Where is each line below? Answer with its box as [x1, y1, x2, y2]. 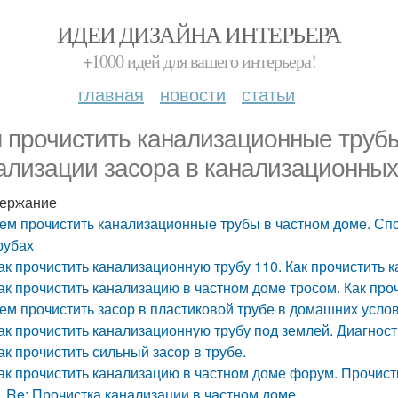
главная [78, 81, 144, 107]
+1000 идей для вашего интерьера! [82, 49, 316, 73]
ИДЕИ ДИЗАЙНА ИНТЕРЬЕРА [57, 19, 341, 49]
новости [160, 81, 226, 107]
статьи [242, 81, 295, 107]
